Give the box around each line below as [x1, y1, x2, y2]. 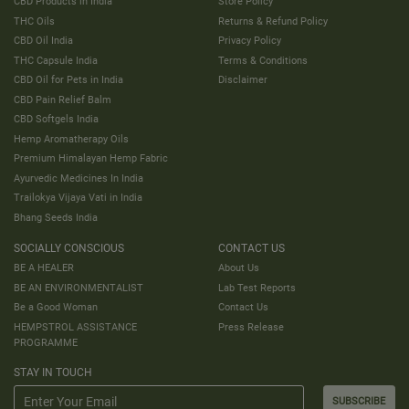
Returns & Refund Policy [218, 14, 328, 27]
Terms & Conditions [218, 53, 308, 67]
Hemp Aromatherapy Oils [14, 131, 129, 145]
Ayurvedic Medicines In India [14, 171, 143, 184]
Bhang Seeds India [14, 211, 98, 225]
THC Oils [14, 14, 55, 27]
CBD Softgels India [14, 112, 99, 126]
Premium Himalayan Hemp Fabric [14, 152, 168, 165]
